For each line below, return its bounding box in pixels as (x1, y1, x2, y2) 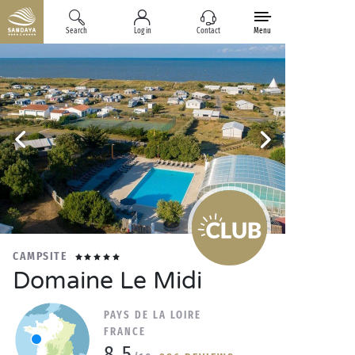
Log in (133, 26, 151, 36)
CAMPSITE (13, 249, 67, 263)
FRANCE (104, 325, 146, 338)
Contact (197, 26, 221, 36)
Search (66, 26, 88, 36)
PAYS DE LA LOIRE (104, 308, 201, 322)
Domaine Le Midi (13, 266, 202, 296)
